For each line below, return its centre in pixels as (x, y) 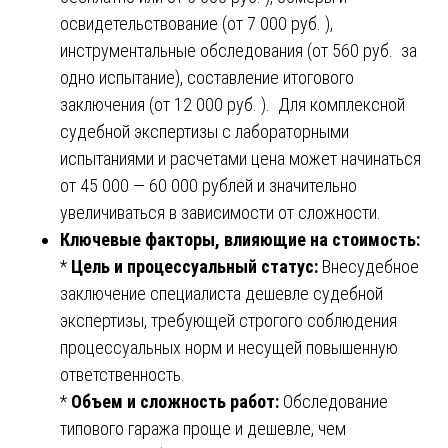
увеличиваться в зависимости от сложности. (220, 212)
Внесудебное (370, 266)
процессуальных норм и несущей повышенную (229, 347)
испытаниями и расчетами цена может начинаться (240, 158)
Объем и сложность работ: (175, 401)
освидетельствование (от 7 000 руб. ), (196, 23)
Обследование (333, 401)
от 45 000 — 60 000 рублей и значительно (208, 185)
